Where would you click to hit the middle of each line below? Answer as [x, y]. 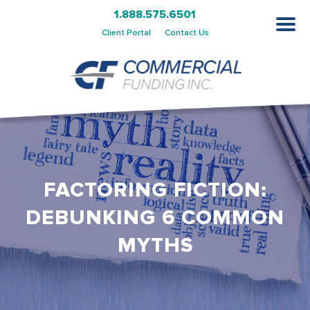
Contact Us [186, 33]
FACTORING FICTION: [155, 190]
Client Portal [126, 33]
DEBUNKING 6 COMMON [155, 218]
